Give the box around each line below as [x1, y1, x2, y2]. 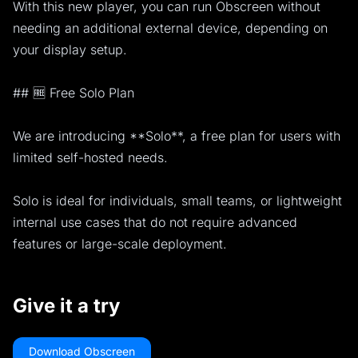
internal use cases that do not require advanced [13, 214, 297, 231]
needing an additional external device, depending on [13, 20, 328, 37]
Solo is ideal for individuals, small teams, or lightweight [13, 193, 342, 209]
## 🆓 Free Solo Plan [13, 85, 134, 101]
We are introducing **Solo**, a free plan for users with [13, 128, 340, 145]
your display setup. [13, 42, 127, 58]
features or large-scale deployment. [13, 236, 227, 253]
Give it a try [13, 294, 120, 318]
